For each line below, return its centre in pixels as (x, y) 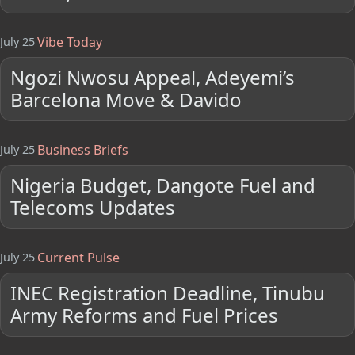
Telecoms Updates (93, 208)
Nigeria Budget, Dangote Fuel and (163, 185)
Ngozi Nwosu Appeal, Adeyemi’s (153, 78)
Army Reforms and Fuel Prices (145, 315)
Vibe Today (69, 42)
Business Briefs (82, 150)
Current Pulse (78, 258)
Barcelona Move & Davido (126, 100)
